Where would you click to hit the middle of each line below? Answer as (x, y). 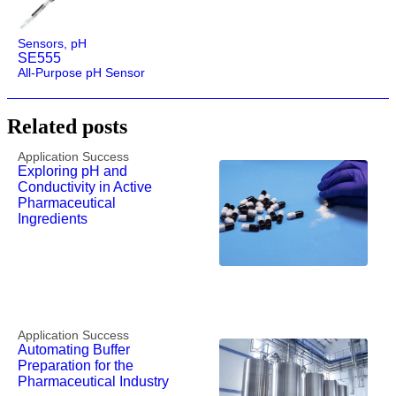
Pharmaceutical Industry (93, 381)
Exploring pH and (72, 171)
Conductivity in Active (85, 187)
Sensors (41, 43)
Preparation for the (76, 365)
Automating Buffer (74, 349)
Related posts (67, 126)
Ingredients (53, 218)
